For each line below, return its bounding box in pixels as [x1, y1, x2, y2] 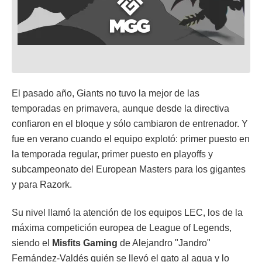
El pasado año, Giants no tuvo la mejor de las [12, 88, 199, 98]
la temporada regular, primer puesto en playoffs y [12, 149, 213, 159]
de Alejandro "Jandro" [118, 237, 211, 248]
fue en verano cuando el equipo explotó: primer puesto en [12, 133, 250, 144]
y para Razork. [12, 179, 72, 189]
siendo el [12, 237, 52, 248]
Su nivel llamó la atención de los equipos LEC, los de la [12, 207, 243, 218]
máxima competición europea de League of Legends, [12, 222, 232, 233]
